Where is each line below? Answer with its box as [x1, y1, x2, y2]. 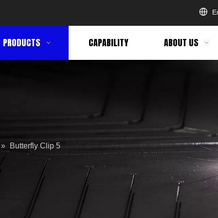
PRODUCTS [3, 36, 41, 49]
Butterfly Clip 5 [10, 142, 60, 150]
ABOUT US [164, 36, 199, 49]
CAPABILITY [88, 36, 128, 49]
